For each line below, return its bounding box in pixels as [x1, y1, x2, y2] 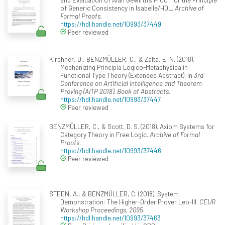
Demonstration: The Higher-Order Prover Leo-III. [60, 197, 199, 206]
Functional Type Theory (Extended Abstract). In [60, 70, 194, 79]
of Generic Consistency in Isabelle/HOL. [60, 3, 175, 12]
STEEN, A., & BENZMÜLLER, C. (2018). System [49, 189, 179, 198]
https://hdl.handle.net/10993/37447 [60, 94, 161, 103]
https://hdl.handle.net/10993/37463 [60, 213, 161, 222]
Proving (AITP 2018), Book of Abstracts [60, 86, 169, 95]
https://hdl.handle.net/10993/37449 [60, 19, 161, 28]
